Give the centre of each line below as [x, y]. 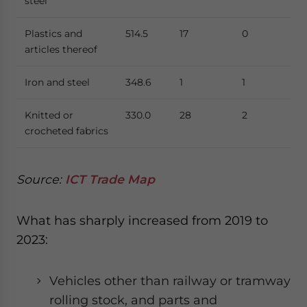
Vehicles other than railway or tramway [170, 281]
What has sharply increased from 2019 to [142, 220]
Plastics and [53, 34]
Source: [41, 179]
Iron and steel [57, 82]
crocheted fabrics [66, 131]
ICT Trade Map [110, 179]
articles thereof [61, 49]
